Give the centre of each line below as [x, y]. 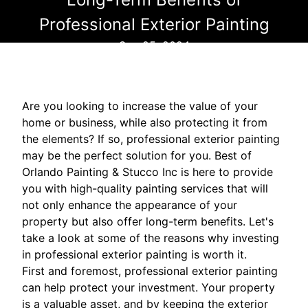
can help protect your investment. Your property [148, 287]
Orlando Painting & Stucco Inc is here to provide [147, 172]
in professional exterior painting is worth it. [134, 254]
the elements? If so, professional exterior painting [151, 139]
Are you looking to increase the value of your [140, 106]
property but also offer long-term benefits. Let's [148, 221]
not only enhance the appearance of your [130, 205]
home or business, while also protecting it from [145, 122]
